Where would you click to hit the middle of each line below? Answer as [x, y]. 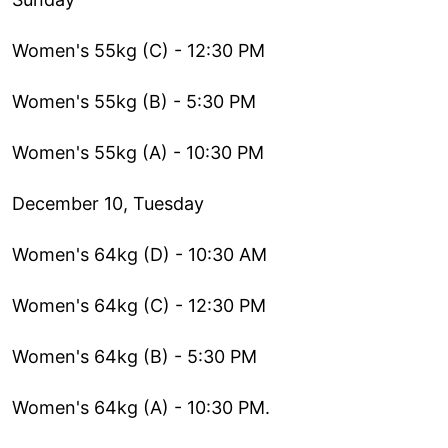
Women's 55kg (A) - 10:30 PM [138, 152]
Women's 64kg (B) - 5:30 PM [134, 356]
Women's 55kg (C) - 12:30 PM [138, 50]
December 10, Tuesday [108, 203]
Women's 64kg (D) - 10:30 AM [139, 254]
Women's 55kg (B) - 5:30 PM [134, 101]
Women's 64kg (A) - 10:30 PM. [141, 407]
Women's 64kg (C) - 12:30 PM [139, 305]
